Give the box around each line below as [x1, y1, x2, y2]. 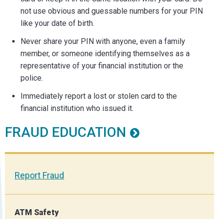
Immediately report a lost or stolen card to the [21, 91, 177, 101]
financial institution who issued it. [21, 103, 133, 113]
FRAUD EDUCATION [5, 124, 126, 140]
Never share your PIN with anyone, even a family [21, 36, 185, 46]
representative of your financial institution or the [21, 61, 183, 70]
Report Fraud [15, 170, 64, 180]
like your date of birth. [21, 18, 94, 28]
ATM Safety [15, 207, 59, 217]
